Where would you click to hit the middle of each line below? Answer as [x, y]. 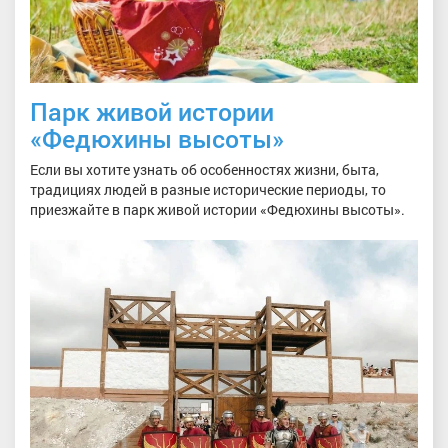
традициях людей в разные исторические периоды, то [208, 189]
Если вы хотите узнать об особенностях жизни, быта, [204, 169]
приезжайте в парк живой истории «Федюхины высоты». [217, 209]
